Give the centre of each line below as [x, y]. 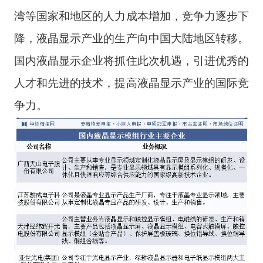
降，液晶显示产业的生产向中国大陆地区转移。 [131, 38]
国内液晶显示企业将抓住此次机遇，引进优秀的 [131, 61]
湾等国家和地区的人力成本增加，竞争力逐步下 [131, 16]
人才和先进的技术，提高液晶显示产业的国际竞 [131, 83]
